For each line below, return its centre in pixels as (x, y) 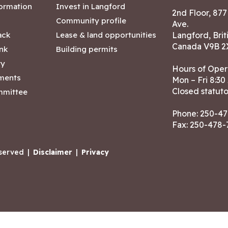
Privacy (95, 152)
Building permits (87, 49)
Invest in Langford (91, 6)
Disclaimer (53, 152)
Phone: (186, 113)
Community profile (91, 21)
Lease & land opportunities (106, 35)
